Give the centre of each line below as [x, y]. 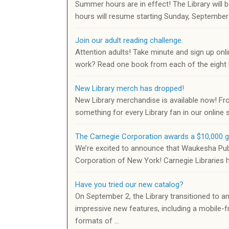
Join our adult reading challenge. [129, 41]
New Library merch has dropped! [130, 89]
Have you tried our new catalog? [129, 185]
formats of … [97, 221]
